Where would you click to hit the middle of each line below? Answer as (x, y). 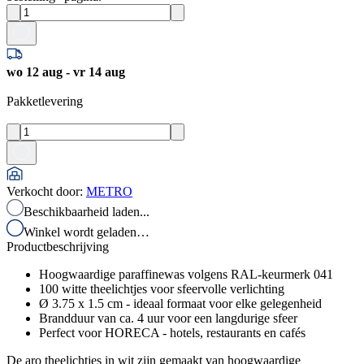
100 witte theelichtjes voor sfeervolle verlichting (162, 288)
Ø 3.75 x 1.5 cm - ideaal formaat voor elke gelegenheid (180, 303)
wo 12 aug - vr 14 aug (66, 71)
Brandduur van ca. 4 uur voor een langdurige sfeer (168, 318)
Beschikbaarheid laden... (87, 211)
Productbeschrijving (58, 246)
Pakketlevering (45, 101)
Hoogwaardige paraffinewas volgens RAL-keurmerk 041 (186, 274)
